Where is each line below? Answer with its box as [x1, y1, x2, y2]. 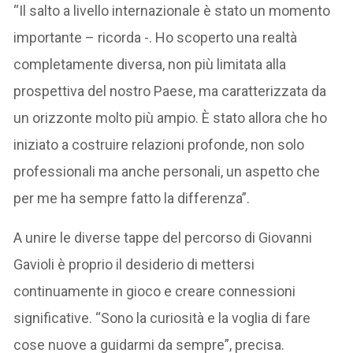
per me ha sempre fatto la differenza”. [13, 189, 251, 206]
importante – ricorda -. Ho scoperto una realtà [13, 28, 298, 46]
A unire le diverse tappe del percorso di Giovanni [13, 229, 313, 246]
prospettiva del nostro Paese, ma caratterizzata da [13, 82, 327, 99]
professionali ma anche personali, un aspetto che [13, 162, 321, 180]
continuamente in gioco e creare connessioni [13, 282, 296, 299]
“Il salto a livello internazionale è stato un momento [13, 2, 331, 19]
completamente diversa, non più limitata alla [13, 55, 287, 72]
